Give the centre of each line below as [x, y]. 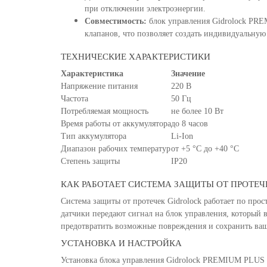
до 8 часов [190, 124]
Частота [74, 99]
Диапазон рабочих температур [116, 149]
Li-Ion [182, 136]
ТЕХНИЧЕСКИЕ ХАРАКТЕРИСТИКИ [136, 57]
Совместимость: [116, 21]
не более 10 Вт [197, 111]
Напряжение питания [99, 86]
